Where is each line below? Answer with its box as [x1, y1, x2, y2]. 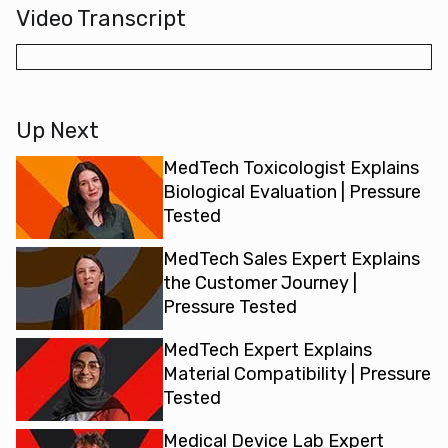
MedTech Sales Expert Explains [163, 247, 420, 270]
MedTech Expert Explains [163, 338, 372, 361]
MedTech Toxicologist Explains [163, 156, 419, 179]
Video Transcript [16, 4, 186, 32]
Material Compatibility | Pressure [163, 362, 431, 385]
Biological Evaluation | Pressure [163, 180, 421, 203]
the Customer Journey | [163, 271, 357, 294]
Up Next [16, 116, 99, 144]
